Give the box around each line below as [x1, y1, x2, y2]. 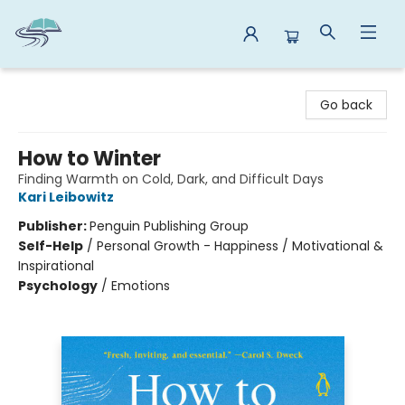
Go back [320, 96, 372, 114]
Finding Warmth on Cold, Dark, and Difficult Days [18, 170, 324, 188]
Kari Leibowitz [18, 188, 114, 206]
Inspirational [18, 257, 94, 275]
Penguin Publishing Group [89, 217, 249, 235]
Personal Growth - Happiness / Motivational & [97, 237, 383, 255]
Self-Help [18, 237, 83, 255]
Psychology [18, 277, 98, 295]
